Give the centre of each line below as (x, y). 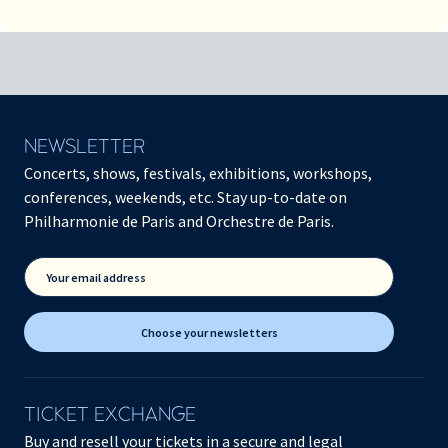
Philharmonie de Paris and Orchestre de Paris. (179, 221)
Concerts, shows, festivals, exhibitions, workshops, (198, 173)
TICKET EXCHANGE (110, 415)
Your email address (96, 278)
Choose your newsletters (209, 332)
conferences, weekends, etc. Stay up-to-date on (185, 197)
